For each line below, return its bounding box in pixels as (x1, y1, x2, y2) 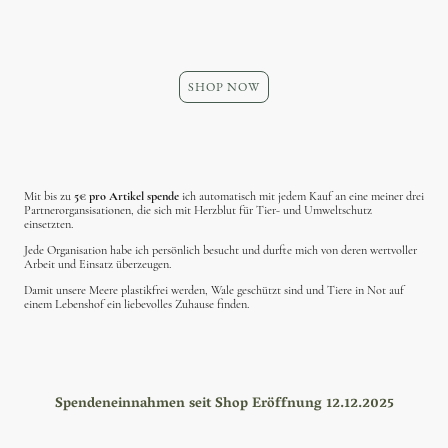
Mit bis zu (24, 188, 71, 204)
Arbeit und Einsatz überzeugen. (24, 257, 171, 273)
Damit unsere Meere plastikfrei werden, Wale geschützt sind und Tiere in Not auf (24, 283, 404, 299)
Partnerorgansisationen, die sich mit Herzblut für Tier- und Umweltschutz (24, 202, 372, 218)
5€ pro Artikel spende (71, 188, 179, 204)
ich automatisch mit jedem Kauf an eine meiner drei (179, 188, 424, 204)
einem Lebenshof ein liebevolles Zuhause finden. (24, 297, 249, 313)
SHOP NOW (188, 78, 260, 95)
